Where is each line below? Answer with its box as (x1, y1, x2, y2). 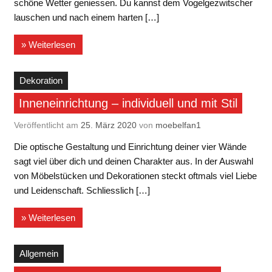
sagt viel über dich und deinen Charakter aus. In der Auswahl (13, 156, 253, 167)
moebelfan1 (155, 120, 201, 130)
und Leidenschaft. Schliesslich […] (13, 185, 150, 196)
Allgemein (19, 248, 58, 259)
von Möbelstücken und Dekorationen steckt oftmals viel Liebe (13, 171, 257, 182)
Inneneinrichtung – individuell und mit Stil (18, 97, 237, 110)
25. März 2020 (80, 120, 137, 130)
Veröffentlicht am (13, 120, 81, 130)
